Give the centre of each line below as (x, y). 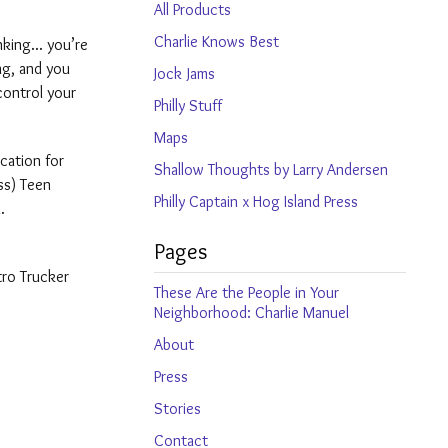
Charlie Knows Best (216, 41)
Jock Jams (184, 73)
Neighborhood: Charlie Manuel (251, 312)
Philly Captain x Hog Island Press (256, 201)
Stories (177, 408)
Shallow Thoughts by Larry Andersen (271, 169)
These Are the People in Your (246, 292)
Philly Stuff (188, 105)
